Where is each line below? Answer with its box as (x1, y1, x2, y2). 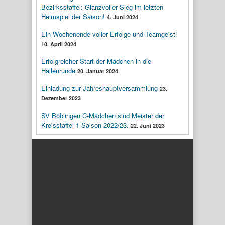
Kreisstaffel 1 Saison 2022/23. (41, 120, 129, 130)
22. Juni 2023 (131, 121, 165, 129)
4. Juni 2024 (107, 13, 138, 21)
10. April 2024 (41, 40, 76, 48)
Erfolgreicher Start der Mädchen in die (41, 56, 151, 66)
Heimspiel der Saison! (41, 11, 105, 21)
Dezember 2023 (41, 94, 81, 102)
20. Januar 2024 (77, 67, 118, 75)
